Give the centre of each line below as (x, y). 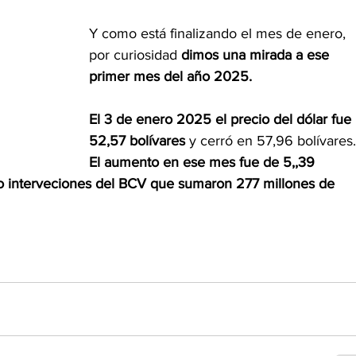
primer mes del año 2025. (170, 76)
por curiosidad (135, 54)
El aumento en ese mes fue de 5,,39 (204, 162)
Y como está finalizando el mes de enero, (219, 33)
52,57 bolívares (137, 140)
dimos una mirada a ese (257, 54)
